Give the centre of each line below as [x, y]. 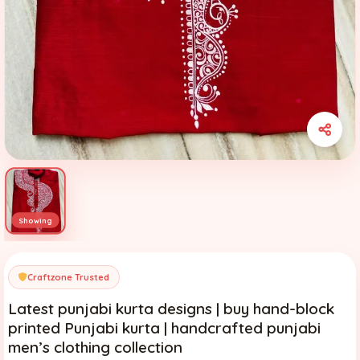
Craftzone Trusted [68, 277]
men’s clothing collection [95, 347]
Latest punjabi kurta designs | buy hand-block [171, 308]
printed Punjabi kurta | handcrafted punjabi [164, 327]
